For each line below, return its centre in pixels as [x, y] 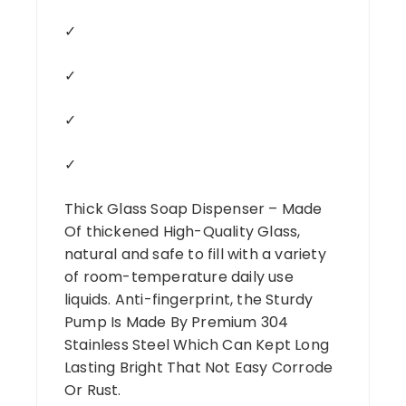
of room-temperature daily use [179, 276]
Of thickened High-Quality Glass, [183, 231]
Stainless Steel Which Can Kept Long [197, 344]
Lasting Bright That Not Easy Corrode [199, 367]
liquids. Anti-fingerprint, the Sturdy [189, 299]
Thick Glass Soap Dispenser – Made [193, 208]
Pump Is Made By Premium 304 [177, 322]
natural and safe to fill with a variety [195, 254]
